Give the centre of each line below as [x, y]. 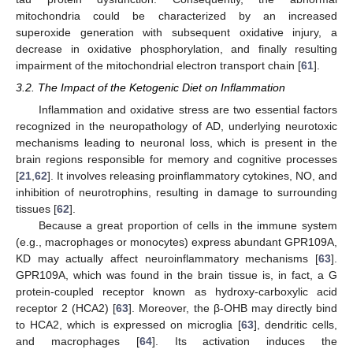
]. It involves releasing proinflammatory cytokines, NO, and [192, 176]
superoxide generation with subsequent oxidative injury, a [176, 32]
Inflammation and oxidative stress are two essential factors [188, 110]
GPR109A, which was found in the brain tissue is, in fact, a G [176, 275]
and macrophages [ [78, 342]
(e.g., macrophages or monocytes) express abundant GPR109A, [176, 242]
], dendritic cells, [295, 325]
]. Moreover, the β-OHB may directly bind [233, 308]
